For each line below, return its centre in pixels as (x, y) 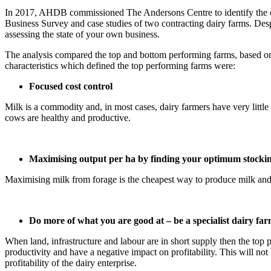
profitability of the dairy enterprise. (71, 263)
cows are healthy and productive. (68, 117)
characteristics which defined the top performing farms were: (120, 65)
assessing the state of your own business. (82, 34)
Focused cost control (71, 86)
